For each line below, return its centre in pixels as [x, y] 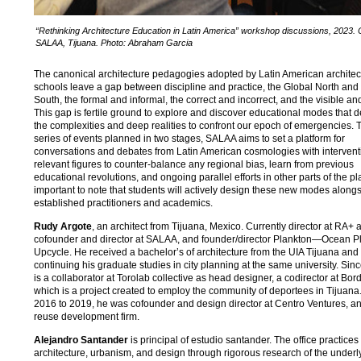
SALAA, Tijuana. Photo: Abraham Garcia [114, 43]
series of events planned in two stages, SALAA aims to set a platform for [189, 138]
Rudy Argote [63, 226]
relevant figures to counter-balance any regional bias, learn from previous [194, 164]
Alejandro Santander [82, 340]
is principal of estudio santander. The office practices [245, 340]
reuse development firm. [87, 316]
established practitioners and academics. [123, 203]
